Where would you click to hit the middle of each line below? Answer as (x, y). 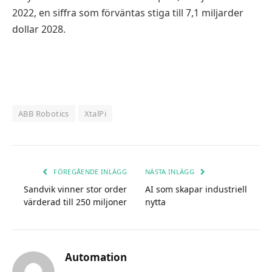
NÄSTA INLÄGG (171, 172)
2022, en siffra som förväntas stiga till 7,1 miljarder (128, 13)
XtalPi (95, 114)
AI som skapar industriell (196, 189)
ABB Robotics (44, 114)
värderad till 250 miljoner (75, 202)
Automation (96, 257)
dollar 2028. (39, 29)
